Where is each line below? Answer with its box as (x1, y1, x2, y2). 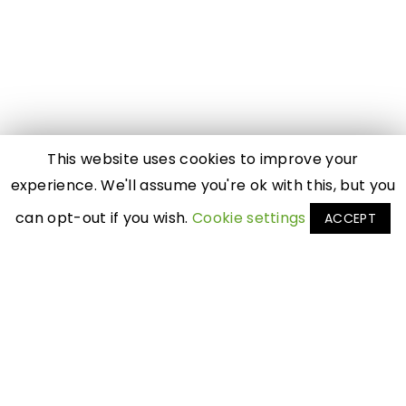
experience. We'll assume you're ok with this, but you (10, 175, 396, 196)
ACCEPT (324, 209, 377, 227)
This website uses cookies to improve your (47, 149, 359, 170)
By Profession (18, 383, 111, 401)
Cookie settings (191, 208, 306, 228)
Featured (18, 311, 80, 329)
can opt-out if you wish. (14, 208, 192, 228)
